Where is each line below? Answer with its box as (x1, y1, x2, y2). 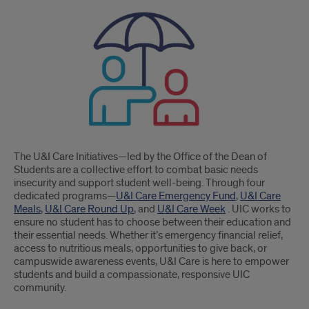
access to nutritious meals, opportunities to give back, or (14, 241, 267, 256)
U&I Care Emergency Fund (116, 189, 236, 203)
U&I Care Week (157, 202, 226, 217)
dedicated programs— (14, 189, 116, 203)
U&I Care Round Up (45, 202, 134, 217)
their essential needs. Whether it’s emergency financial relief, (14, 228, 283, 243)
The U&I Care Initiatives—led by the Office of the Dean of (14, 150, 267, 164)
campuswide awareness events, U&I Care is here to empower (14, 255, 289, 269)
